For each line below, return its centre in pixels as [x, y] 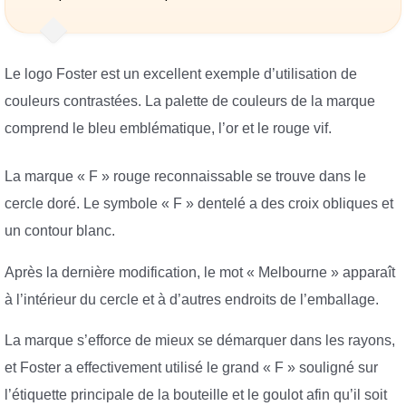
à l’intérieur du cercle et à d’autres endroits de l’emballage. [192, 299]
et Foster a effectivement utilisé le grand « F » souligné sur [191, 368]
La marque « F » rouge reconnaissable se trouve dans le [185, 177]
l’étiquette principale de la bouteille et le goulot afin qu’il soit [196, 395]
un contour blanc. [60, 231]
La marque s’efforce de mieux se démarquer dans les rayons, [200, 341]
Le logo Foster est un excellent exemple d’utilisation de [181, 73]
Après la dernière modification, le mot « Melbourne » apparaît [200, 272]
